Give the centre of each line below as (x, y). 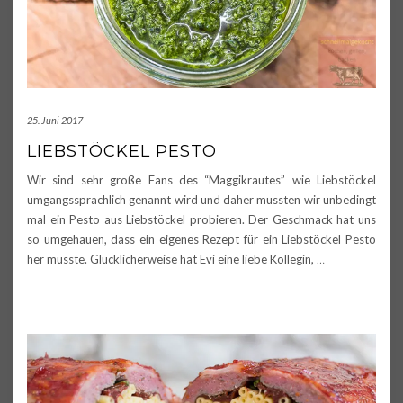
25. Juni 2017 (55, 120)
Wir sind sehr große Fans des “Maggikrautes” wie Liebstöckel (201, 179)
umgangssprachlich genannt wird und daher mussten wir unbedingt (201, 199)
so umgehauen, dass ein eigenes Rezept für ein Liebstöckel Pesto (201, 239)
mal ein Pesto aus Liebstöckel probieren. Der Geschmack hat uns (201, 219)
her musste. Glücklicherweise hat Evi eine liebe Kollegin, (172, 259)
